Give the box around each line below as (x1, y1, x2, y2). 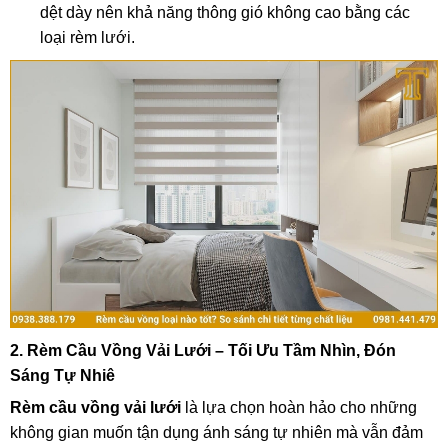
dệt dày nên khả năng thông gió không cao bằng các (40, 4, 410, 22)
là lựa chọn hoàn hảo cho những (181, 398, 417, 416)
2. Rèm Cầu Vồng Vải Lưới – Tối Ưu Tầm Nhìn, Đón (10, 341, 396, 359)
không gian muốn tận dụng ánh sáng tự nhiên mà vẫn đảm (10, 423, 423, 441)
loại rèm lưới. (40, 29, 135, 47)
